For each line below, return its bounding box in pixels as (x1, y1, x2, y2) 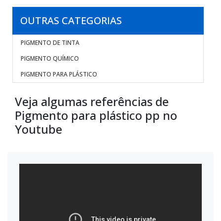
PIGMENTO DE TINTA (21, 38, 79, 47)
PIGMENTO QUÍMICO (21, 54, 79, 63)
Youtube (15, 121, 62, 137)
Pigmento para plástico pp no (15, 107, 177, 123)
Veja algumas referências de (15, 93, 169, 110)
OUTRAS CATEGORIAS (20, 14, 122, 27)
